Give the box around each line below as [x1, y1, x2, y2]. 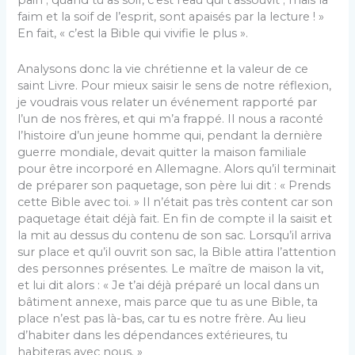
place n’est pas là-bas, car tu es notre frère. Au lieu [17, 311, 307, 326]
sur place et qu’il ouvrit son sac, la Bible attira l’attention [17, 244, 337, 259]
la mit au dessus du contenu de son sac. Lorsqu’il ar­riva [17, 227, 332, 242]
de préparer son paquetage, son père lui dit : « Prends [17, 177, 331, 193]
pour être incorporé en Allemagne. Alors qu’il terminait [17, 161, 337, 176]
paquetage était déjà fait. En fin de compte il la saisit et [17, 211, 333, 226]
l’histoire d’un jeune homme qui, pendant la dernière [17, 128, 323, 143]
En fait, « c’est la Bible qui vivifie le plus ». [17, 26, 249, 41]
